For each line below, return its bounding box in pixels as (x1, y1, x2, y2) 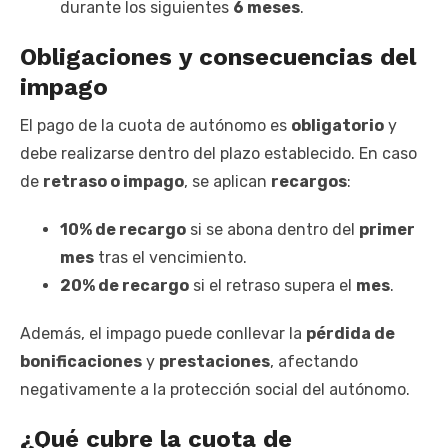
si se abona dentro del (186, 220, 359, 240)
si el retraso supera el (189, 276, 356, 296)
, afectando (270, 352, 358, 372)
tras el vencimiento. (94, 248, 247, 268)
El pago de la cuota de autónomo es (20, 116, 291, 136)
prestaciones (159, 352, 270, 372)
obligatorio (291, 116, 384, 136)
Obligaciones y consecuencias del (20, 43, 416, 72)
